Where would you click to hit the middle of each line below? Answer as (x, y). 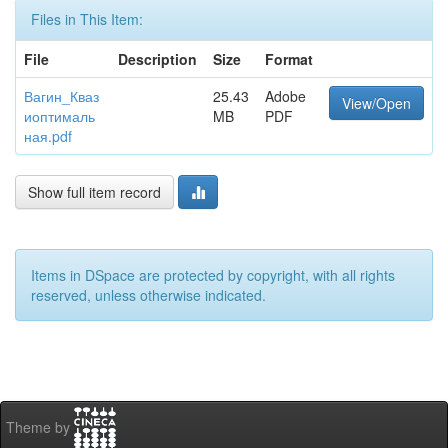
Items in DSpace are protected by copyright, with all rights (213, 275)
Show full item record (94, 192)
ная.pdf (48, 136)
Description (157, 59)
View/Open (376, 103)
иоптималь (59, 116)
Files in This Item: (87, 19)
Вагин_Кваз (61, 96)
